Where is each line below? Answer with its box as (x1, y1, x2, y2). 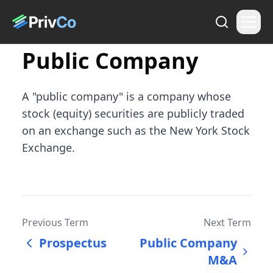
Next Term (204, 216, 251, 229)
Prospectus (39, 235, 107, 251)
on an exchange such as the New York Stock (22, 123, 250, 138)
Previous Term (22, 216, 88, 229)
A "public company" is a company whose (22, 89, 231, 104)
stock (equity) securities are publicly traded (22, 106, 244, 121)
